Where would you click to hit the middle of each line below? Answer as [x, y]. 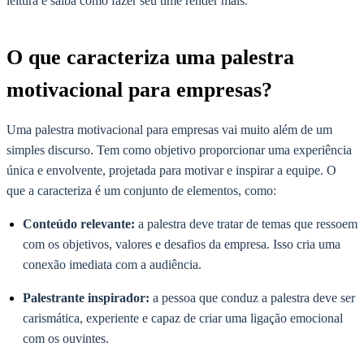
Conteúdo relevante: [79, 223]
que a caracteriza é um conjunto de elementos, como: [141, 190]
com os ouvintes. [66, 338]
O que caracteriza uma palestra [150, 57]
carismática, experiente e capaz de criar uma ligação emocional [183, 318]
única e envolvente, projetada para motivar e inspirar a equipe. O [171, 170]
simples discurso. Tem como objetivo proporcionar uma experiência [179, 149]
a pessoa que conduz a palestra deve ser [252, 297]
